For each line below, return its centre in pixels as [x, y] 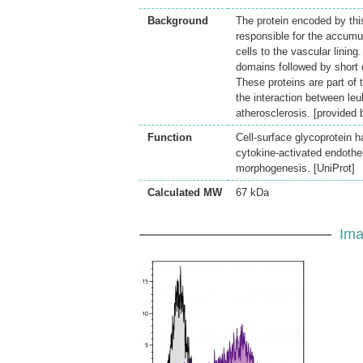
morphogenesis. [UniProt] [295, 168]
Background [178, 21]
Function [170, 137]
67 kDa [252, 192]
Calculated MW [185, 192]
